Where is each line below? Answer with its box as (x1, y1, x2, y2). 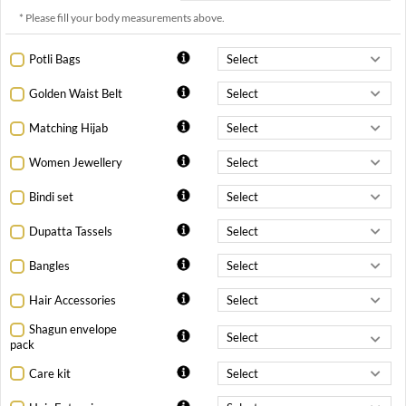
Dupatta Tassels (29, 224, 112, 239)
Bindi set (29, 189, 73, 205)
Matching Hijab (29, 121, 108, 136)
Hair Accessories (29, 293, 116, 308)
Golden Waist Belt (29, 86, 122, 101)
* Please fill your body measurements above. (19, 11, 225, 25)
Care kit (29, 365, 71, 381)
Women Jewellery (29, 155, 122, 170)
